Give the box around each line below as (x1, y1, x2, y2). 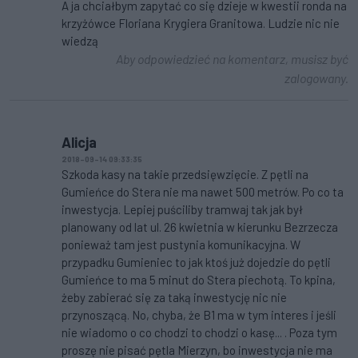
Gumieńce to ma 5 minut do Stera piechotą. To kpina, (62, 272, 336, 288)
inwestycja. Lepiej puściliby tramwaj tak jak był (62, 202, 303, 217)
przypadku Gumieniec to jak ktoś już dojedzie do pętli (62, 255, 331, 270)
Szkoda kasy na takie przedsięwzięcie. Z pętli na (62, 167, 308, 182)
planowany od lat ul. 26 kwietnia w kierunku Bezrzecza (62, 220, 338, 235)
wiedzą (62, 34, 98, 49)
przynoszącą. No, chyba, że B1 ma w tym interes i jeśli (62, 308, 336, 323)
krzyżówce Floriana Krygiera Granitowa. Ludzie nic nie (62, 16, 340, 31)
